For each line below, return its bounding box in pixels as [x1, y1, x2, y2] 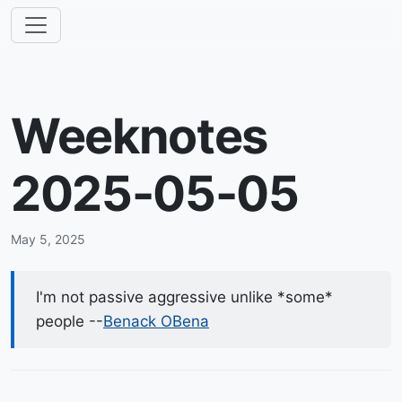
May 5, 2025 [11, 232, 85, 247]
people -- [36, 312, 103, 330]
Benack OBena [103, 312, 209, 330]
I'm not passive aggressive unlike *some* [36, 288, 333, 306]
